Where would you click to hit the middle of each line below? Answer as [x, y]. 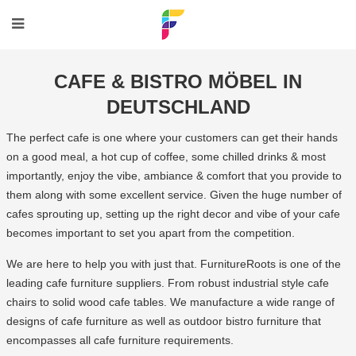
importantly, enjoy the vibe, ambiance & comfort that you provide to [174, 176]
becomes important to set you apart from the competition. [152, 233]
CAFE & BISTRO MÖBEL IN [178, 81]
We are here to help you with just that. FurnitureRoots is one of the [173, 264]
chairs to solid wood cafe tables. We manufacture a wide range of [170, 302]
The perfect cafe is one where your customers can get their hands [172, 137]
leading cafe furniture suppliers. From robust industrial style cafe [167, 283]
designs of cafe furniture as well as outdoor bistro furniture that [163, 321]
